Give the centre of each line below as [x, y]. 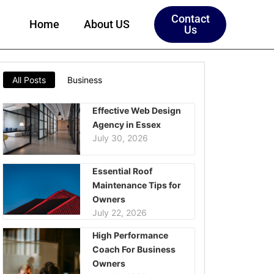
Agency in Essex [126, 124]
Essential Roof [122, 171]
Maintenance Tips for [136, 185]
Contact [190, 19]
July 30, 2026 [120, 138]
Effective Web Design [136, 110]
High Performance [130, 235]
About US [107, 24]
